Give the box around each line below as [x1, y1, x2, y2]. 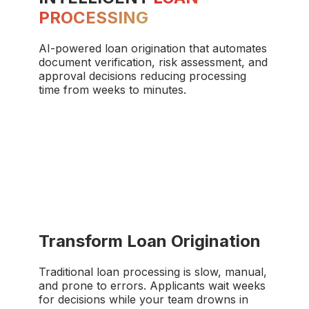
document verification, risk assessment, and [39, 54, 268, 69]
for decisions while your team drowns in [39, 292, 248, 307]
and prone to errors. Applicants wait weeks [39, 279, 266, 293]
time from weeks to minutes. [39, 82, 186, 97]
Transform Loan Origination [39, 231, 261, 252]
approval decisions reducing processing [39, 68, 246, 83]
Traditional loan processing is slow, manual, [39, 265, 267, 279]
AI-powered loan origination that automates [39, 41, 267, 55]
